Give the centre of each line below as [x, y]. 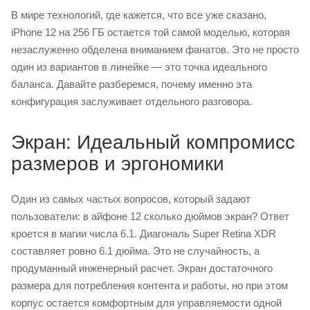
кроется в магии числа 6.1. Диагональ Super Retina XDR [144, 234]
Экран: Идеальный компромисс [153, 142]
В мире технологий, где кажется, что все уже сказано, [139, 15]
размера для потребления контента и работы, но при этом [149, 285]
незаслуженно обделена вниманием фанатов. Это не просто [155, 49]
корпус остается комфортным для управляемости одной [146, 303]
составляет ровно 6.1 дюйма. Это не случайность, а [135, 251]
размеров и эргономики [118, 164]
